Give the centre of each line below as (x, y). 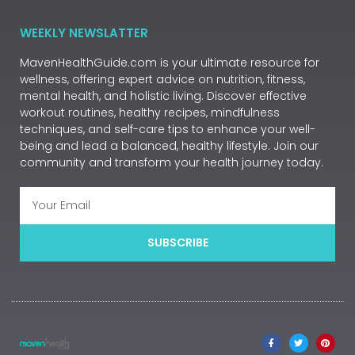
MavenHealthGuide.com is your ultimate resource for (170, 62)
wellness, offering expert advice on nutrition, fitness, (162, 79)
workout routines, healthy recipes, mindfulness (150, 112)
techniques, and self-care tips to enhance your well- (168, 129)
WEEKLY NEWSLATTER (84, 32)
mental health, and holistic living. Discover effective (163, 95)
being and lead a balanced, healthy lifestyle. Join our (169, 145)
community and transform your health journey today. (172, 162)
